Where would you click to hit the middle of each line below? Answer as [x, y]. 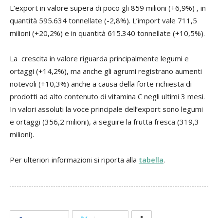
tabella [151, 159]
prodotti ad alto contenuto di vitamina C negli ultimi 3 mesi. [107, 96]
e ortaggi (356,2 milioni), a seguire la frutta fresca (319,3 [104, 121]
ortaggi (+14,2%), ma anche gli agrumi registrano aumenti [106, 71]
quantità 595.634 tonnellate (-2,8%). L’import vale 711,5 [103, 20]
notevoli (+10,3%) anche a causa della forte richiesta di [101, 83]
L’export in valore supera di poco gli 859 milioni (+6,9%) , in [108, 8]
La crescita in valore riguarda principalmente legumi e [99, 58]
